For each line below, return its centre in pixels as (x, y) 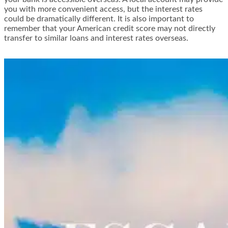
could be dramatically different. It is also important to (99, 19)
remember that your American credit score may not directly (110, 29)
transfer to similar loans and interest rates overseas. (96, 38)
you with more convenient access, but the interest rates (103, 9)
